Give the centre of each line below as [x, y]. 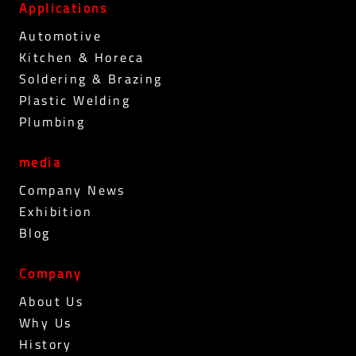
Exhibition [56, 212]
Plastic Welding [75, 101]
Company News [72, 190]
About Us [52, 302]
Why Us [46, 323]
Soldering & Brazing [91, 79]
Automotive [60, 36]
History [46, 344]
